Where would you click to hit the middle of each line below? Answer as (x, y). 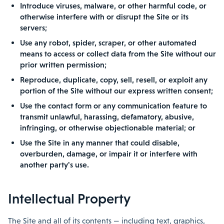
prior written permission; (63, 64)
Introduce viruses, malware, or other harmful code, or (113, 5)
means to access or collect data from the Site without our (118, 53)
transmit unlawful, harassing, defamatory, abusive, (107, 116)
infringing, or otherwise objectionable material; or (108, 127)
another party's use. (54, 164)
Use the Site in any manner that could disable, (100, 142)
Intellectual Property (69, 198)
